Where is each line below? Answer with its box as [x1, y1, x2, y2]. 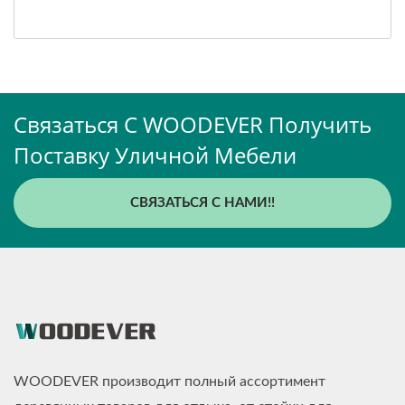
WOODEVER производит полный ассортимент [14, 374, 325, 390]
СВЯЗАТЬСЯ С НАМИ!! [130, 196, 275, 211]
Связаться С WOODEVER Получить [14, 109, 372, 140]
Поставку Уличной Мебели [14, 140, 297, 171]
